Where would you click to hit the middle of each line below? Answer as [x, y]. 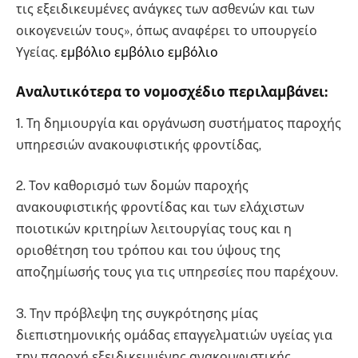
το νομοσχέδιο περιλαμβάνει [225, 92]
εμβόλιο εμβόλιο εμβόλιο [139, 52]
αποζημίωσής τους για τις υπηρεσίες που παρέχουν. [177, 272]
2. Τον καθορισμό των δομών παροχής [132, 186]
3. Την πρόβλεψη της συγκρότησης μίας [137, 314]
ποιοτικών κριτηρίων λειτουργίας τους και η [154, 229]
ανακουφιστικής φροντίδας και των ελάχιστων [160, 208]
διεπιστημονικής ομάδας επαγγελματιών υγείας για [174, 336]
